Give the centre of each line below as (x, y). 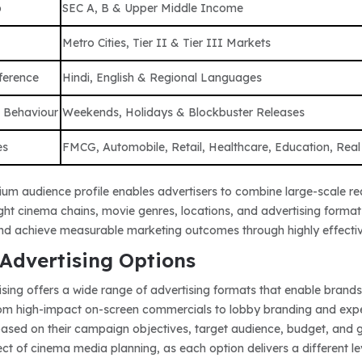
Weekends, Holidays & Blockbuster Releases (184, 112)
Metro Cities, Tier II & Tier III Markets (167, 42)
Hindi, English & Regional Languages (162, 77)
